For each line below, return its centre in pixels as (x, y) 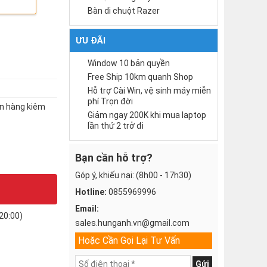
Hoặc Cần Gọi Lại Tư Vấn (129, 240)
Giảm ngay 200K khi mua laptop (147, 115)
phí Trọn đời (110, 101)
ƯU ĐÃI (91, 41)
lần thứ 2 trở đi (116, 126)
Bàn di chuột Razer (124, 11)
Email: (87, 209)
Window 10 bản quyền (129, 63)
